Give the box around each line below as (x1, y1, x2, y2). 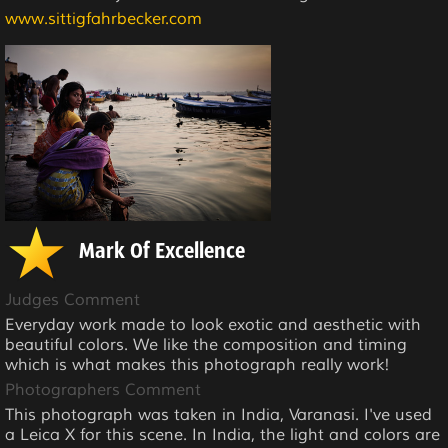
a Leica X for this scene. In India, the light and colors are (5, 425, 440, 446)
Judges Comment (5, 290, 140, 311)
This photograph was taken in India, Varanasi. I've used (5, 405, 432, 426)
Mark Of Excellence (79, 241, 245, 265)
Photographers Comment (5, 380, 201, 401)
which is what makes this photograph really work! (5, 355, 390, 376)
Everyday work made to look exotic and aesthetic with (5, 315, 421, 336)
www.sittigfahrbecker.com (5, 9, 202, 30)
